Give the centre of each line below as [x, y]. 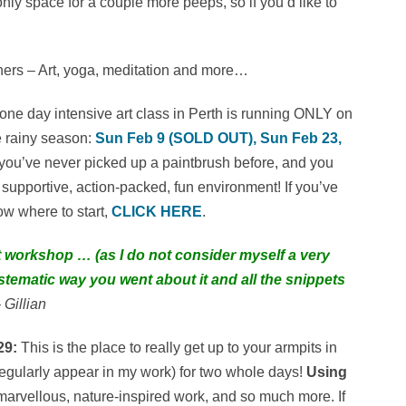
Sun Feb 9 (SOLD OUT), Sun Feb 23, [218, 139]
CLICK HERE [156, 212]
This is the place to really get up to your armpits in [179, 348]
